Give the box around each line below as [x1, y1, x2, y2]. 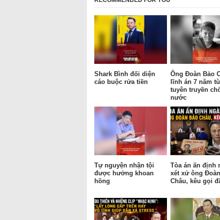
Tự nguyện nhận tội [94, 161, 154, 169]
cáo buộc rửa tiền [94, 78, 148, 85]
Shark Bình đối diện [94, 70, 155, 78]
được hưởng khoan [94, 169, 154, 177]
